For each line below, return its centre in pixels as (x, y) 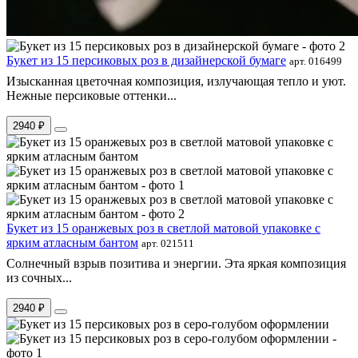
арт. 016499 (316, 61)
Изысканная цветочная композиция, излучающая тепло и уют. (176, 81)
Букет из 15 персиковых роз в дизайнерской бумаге (146, 60)
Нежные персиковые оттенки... (91, 95)
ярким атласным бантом (72, 242)
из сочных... (39, 277)
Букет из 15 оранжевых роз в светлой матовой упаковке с (163, 228)
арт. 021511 (168, 243)
